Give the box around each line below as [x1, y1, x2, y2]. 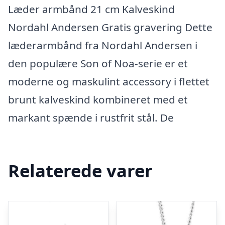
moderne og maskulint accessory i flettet [8, 74, 209, 88]
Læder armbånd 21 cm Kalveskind [8, 2, 175, 16]
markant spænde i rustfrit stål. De [8, 110, 174, 125]
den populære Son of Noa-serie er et [8, 56, 188, 70]
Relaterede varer [8, 158, 153, 182]
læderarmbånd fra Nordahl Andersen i [8, 38, 197, 52]
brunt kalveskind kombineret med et [8, 92, 188, 106]
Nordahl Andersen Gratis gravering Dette [8, 20, 212, 34]
